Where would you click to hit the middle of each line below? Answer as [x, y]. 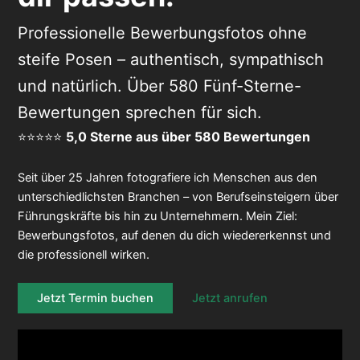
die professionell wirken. [83, 255]
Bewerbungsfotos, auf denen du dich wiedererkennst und [174, 236]
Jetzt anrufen [229, 299]
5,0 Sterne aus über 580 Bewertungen [188, 137]
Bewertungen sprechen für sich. [139, 113]
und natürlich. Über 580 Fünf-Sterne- [159, 86]
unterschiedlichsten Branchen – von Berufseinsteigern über [178, 197]
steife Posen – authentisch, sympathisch [170, 60]
